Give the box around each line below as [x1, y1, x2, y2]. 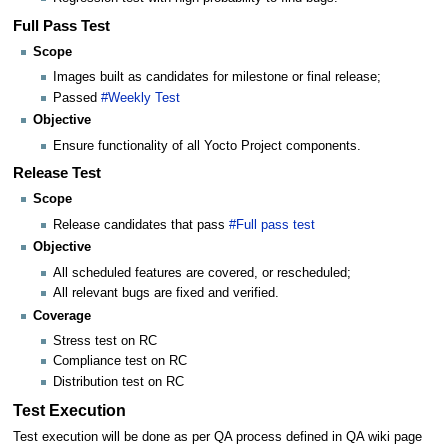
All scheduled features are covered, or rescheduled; [53, 265, 352, 280]
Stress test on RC [53, 334, 158, 349]
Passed [53, 90, 102, 105]
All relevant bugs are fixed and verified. [53, 285, 280, 300]
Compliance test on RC [53, 354, 188, 369]
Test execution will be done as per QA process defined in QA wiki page [12, 429, 422, 444]
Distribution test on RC [53, 374, 185, 389]
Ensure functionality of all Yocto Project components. [53, 138, 362, 153]
